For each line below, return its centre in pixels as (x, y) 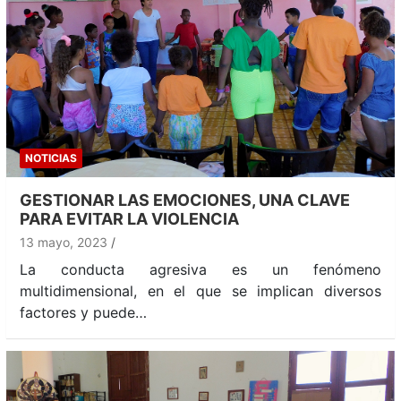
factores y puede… (83, 312)
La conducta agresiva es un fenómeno (200, 269)
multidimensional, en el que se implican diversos (200, 290)
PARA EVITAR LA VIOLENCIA (129, 218)
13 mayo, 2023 (64, 242)
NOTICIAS (51, 158)
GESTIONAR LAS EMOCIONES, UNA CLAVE (185, 200)
